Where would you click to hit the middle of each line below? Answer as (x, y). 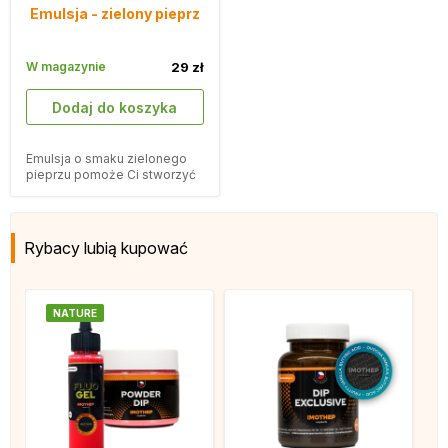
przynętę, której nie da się (101, 191)
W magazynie (66, 67)
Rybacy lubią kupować (106, 248)
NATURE (75, 313)
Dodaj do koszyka (120, 108)
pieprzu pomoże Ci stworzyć (111, 175)
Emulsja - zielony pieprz (114, 13)
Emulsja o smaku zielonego (106, 159)
